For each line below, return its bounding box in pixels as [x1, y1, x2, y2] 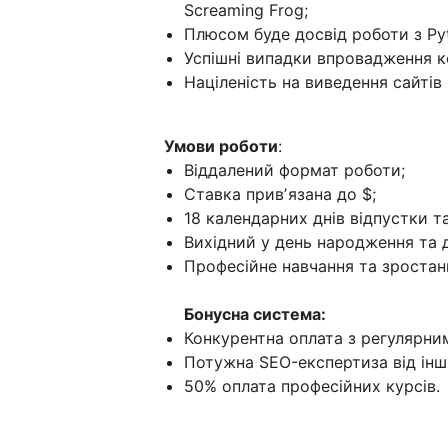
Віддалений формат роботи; [184, 159, 405, 180]
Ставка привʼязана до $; [184, 183, 376, 204]
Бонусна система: [184, 303, 326, 324]
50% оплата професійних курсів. [184, 375, 445, 396]
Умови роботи [164, 135, 278, 156]
